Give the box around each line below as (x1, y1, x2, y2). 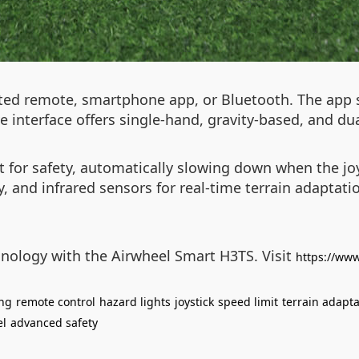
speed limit (218, 294, 278, 309)
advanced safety (10, 315, 98, 330)
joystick (175, 294, 214, 309)
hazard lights (99, 294, 171, 309)
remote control (16, 294, 95, 309)
